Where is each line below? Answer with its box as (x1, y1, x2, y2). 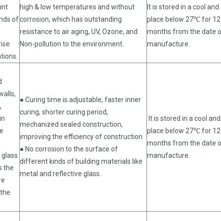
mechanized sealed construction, (20, 120, 123, 128)
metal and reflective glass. (20, 169, 101, 178)
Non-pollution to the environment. (20, 39, 124, 48)
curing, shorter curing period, (20, 108, 108, 116)
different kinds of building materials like (20, 157, 143, 165)
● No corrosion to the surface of (20, 145, 118, 153)
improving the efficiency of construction (20, 132, 143, 141)
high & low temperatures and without (20, 2, 135, 11)
